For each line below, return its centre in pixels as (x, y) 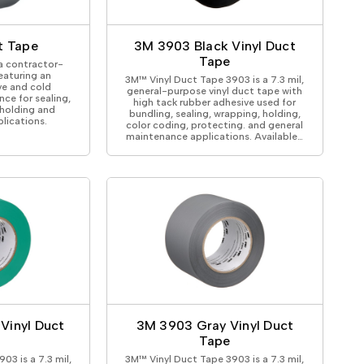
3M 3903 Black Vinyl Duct (214, 45)
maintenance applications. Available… (215, 136)
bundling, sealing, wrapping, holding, (214, 113)
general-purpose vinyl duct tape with (215, 91)
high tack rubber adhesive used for (215, 102)
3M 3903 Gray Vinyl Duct (215, 325)
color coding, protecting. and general (215, 125)
